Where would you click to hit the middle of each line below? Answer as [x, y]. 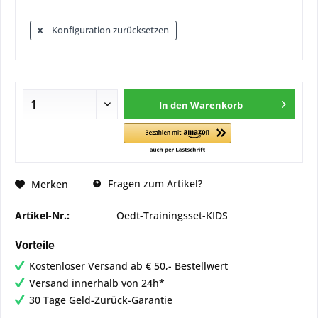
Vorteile [35, 245]
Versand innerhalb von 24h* [97, 283]
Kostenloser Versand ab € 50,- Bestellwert [128, 266]
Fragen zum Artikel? [154, 183]
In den [174, 105]
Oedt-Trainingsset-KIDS [172, 215]
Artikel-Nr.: [42, 215]
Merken [50, 184]
